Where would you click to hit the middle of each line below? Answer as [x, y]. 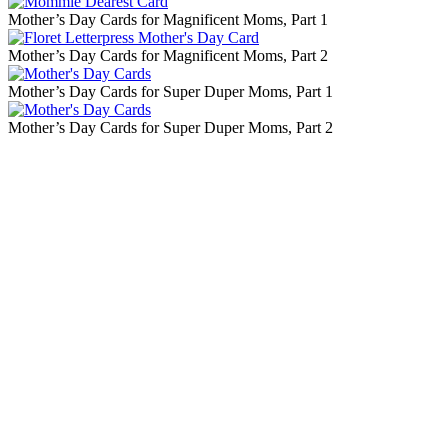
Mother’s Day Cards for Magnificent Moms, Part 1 [168, 20]
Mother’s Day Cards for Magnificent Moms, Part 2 [168, 56]
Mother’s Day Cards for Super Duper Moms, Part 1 [170, 92]
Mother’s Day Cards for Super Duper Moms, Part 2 [170, 128]
